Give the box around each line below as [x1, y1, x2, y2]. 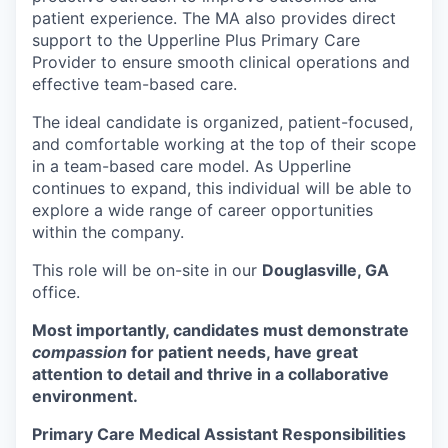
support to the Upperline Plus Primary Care [32, 30, 360, 50]
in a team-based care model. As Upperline [32, 156, 351, 176]
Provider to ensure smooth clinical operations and [32, 52, 410, 72]
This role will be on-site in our [32, 260, 262, 280]
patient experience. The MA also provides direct [32, 8, 396, 28]
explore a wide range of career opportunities [32, 200, 373, 220]
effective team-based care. [32, 74, 237, 94]
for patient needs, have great [127, 342, 358, 362]
